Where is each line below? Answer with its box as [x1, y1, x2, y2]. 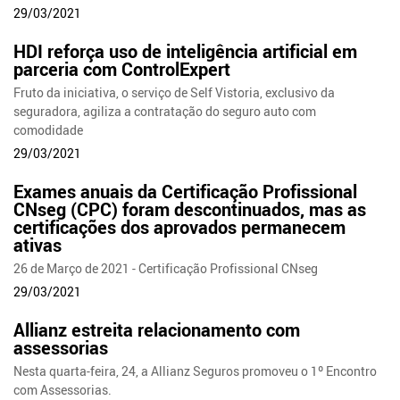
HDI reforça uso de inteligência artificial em [13, 38, 358, 63]
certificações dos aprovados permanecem [13, 214, 346, 239]
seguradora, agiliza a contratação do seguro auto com [13, 102, 317, 120]
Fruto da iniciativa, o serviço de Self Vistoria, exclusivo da [13, 83, 336, 101]
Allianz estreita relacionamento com [13, 317, 301, 342]
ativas [13, 232, 62, 257]
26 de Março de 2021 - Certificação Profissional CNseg [13, 259, 319, 277]
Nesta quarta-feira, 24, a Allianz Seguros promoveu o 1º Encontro [13, 362, 378, 379]
